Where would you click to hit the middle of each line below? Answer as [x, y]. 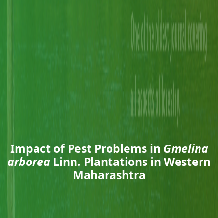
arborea [29, 162]
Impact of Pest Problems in [87, 148]
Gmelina [186, 148]
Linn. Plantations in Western [130, 162]
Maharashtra [109, 175]
